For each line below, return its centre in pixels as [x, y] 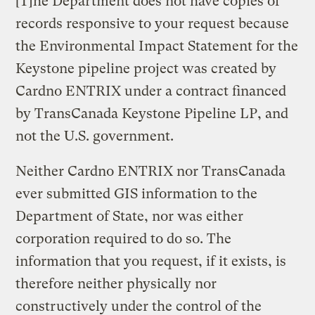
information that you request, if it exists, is [151, 261]
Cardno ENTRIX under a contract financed [151, 91]
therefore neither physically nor [116, 283]
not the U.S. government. [95, 136]
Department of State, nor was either [130, 216]
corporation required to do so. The [124, 238]
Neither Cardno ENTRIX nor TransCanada [151, 171]
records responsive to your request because [153, 23]
